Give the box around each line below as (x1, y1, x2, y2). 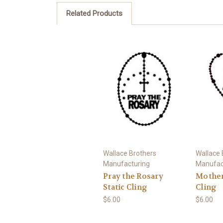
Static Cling (103, 182, 147, 192)
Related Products (66, 9, 122, 18)
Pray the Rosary (103, 171, 163, 181)
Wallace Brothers (103, 149, 156, 157)
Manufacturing (103, 159, 150, 168)
